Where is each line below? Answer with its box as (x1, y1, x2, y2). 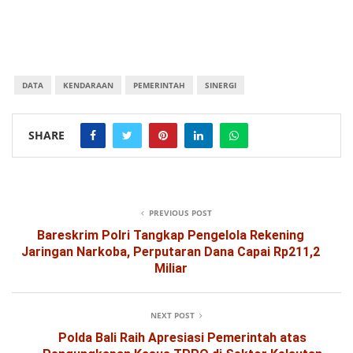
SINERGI (204, 80, 236, 91)
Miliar (154, 261, 188, 277)
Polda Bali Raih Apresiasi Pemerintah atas (58, 330, 307, 346)
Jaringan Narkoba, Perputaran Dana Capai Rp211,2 (21, 244, 320, 260)
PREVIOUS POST (149, 207, 212, 219)
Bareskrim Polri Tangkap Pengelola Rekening (37, 228, 304, 243)
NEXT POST (150, 310, 195, 321)
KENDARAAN (62, 80, 113, 91)
